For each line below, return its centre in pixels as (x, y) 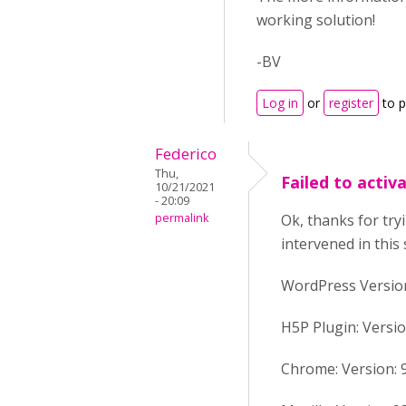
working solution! (316, 20)
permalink (182, 218)
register (351, 103)
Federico (186, 154)
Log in (280, 103)
